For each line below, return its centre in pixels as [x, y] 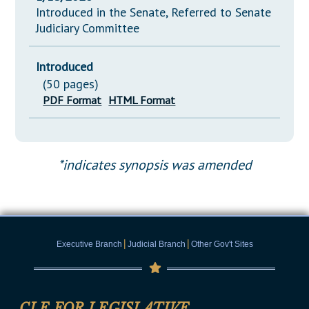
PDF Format [72, 100]
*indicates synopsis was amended [154, 165]
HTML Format [142, 100]
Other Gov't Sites [222, 245]
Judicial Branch [156, 245]
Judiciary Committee [88, 28]
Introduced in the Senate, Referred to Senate [154, 12]
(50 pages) [71, 84]
